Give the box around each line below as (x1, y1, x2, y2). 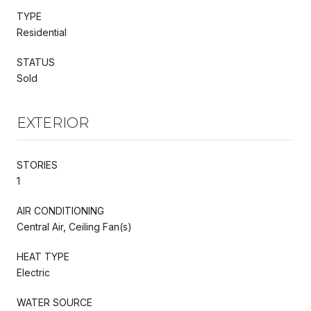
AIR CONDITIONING (17, 204, 104, 217)
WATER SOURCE (17, 296, 92, 308)
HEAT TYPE (17, 250, 69, 262)
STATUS (17, 56, 55, 68)
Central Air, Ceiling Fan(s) (17, 220, 132, 233)
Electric (17, 266, 50, 278)
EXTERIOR (17, 114, 89, 131)
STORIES (17, 158, 58, 171)
